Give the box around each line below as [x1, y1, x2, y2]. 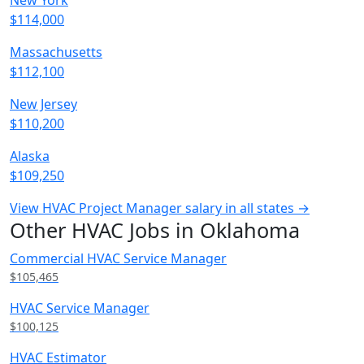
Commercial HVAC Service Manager [10, 249, 227, 267]
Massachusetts [10, 43, 102, 61]
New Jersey [10, 95, 77, 113]
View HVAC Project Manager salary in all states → [10, 199, 310, 217]
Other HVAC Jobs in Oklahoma [10, 216, 300, 244]
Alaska [10, 147, 50, 165]
